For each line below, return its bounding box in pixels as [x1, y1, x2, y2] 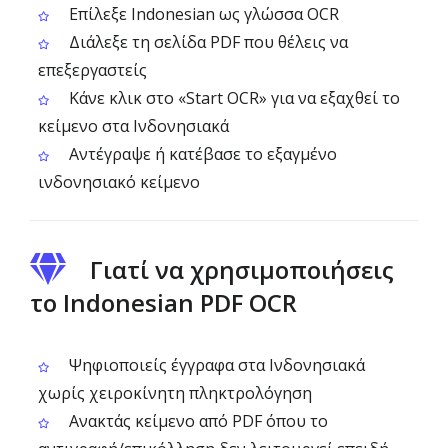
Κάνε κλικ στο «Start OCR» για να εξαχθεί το [65, 87, 400, 109]
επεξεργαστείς [38, 59, 147, 81]
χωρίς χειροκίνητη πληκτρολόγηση [38, 382, 312, 404]
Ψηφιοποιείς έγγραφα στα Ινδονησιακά [65, 354, 365, 376]
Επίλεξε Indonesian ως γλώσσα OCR [65, 3, 339, 25]
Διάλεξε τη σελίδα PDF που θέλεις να [65, 31, 348, 53]
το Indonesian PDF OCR [30, 286, 297, 319]
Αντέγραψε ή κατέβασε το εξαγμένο [65, 143, 337, 165]
